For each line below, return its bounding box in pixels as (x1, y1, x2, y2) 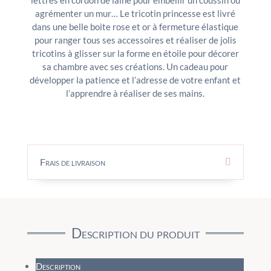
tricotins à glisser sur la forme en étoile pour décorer (31, 48, 239, 59)
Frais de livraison (39, 156, 105, 168)
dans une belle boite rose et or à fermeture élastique (32, 21, 239, 33)
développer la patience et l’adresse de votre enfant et (30, 74, 241, 86)
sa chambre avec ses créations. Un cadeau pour (42, 61, 229, 73)
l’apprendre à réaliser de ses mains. (66, 88, 205, 99)
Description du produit (71, 224, 200, 242)
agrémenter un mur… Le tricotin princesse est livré (35, 8, 236, 19)
